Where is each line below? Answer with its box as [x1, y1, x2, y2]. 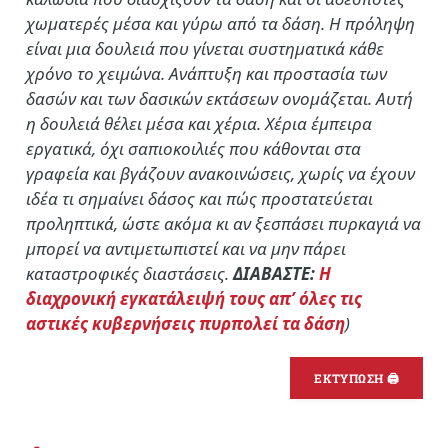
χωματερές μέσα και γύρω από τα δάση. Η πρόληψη [26, 12, 415, 36]
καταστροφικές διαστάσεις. [26, 262, 233, 286]
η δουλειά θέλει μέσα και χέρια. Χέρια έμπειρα [26, 112, 372, 136]
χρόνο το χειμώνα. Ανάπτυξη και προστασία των [26, 62, 387, 86]
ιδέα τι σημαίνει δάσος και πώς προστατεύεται [26, 187, 373, 211]
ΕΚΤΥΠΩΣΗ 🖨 [314, 369, 399, 387]
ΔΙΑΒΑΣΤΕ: [233, 262, 319, 286]
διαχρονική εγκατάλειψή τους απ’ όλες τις [26, 287, 362, 311]
